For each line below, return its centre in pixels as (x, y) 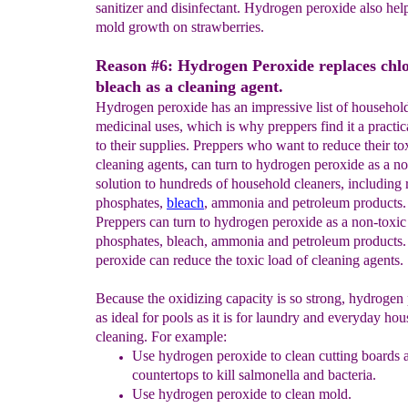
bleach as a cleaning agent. (189, 87)
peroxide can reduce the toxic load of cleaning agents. (250, 260)
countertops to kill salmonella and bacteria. (254, 375)
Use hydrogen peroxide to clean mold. (242, 394)
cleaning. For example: (161, 337)
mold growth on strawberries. (180, 27)
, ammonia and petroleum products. (305, 203)
